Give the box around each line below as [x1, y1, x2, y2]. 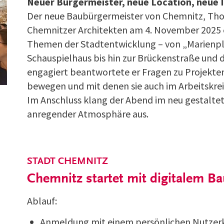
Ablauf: [27, 194, 57, 207]
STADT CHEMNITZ [27, 156, 108, 166]
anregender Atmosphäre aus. [27, 107, 148, 120]
